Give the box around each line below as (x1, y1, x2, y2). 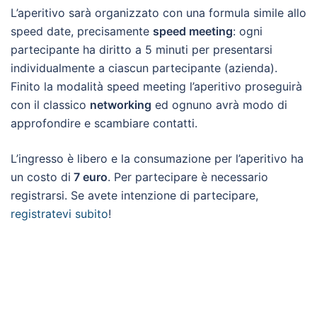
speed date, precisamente (11, 24, 153, 38)
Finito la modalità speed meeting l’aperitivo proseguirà (11, 79, 302, 93)
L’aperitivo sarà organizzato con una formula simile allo (11, 6, 306, 20)
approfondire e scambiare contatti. (11, 116, 197, 130)
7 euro (71, 170, 108, 184)
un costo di (11, 170, 71, 184)
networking (90, 98, 151, 112)
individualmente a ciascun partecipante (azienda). (11, 61, 277, 75)
